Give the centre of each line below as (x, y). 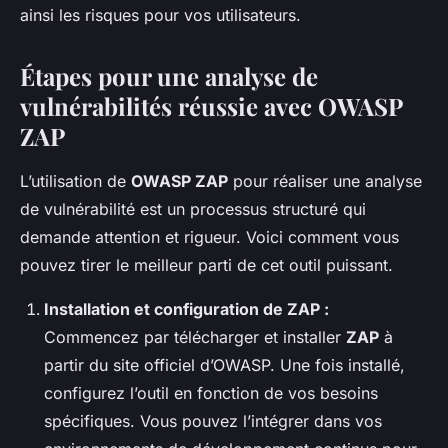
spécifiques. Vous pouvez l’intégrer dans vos (213, 421)
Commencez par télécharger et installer (195, 337)
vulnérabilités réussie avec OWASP (211, 106)
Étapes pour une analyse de (169, 76)
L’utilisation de (75, 181)
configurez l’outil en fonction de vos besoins (211, 393)
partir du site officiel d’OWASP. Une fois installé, (224, 365)
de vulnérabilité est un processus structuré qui (193, 209)
